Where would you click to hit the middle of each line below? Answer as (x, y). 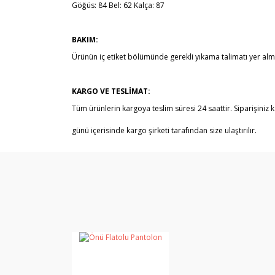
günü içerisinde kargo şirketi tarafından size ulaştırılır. (164, 130)
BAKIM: (85, 40)
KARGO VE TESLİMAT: (111, 91)
